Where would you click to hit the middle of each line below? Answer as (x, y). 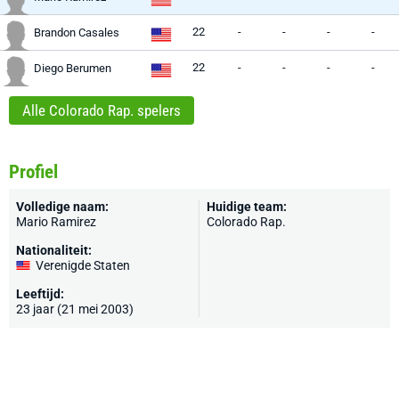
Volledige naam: (62, 207)
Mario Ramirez (56, 222)
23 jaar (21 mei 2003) (75, 309)
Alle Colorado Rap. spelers (102, 110)
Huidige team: (247, 207)
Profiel (33, 172)
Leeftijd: (40, 294)
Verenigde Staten (83, 265)
